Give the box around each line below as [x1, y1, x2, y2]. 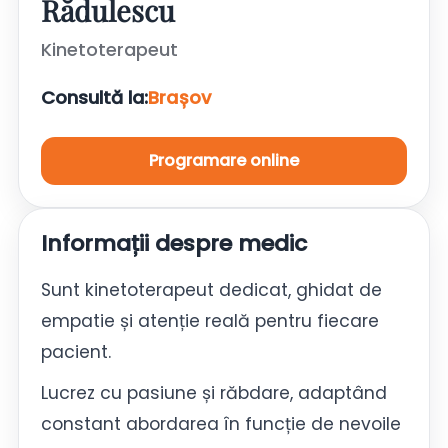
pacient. [41, 340, 111, 365]
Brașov [148, 85, 212, 111]
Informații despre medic [41, 228, 307, 260]
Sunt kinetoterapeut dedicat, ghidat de [41, 278, 382, 303]
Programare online [149, 149, 299, 173]
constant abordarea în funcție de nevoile [41, 412, 401, 437]
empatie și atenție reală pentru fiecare [41, 309, 379, 334]
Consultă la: [41, 85, 148, 111]
